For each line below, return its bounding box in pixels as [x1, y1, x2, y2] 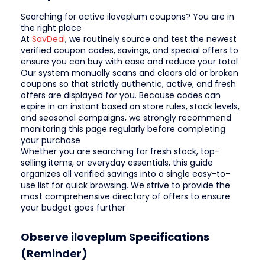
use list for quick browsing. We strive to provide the [21, 179, 230, 192]
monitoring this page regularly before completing [21, 123, 225, 135]
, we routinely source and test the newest [65, 33, 237, 46]
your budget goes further [21, 202, 125, 214]
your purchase [21, 134, 80, 147]
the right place [21, 22, 82, 34]
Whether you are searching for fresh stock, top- [21, 146, 219, 158]
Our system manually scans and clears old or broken [21, 67, 238, 79]
